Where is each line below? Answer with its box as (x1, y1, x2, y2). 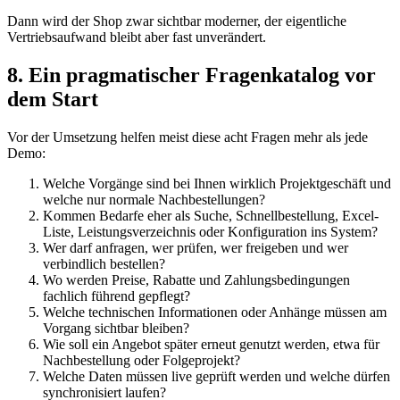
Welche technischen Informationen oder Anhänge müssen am (43, 304, 387, 321)
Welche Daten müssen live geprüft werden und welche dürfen (43, 369, 390, 385)
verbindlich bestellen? (43, 256, 165, 272)
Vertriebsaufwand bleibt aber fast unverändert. (7, 29, 266, 46)
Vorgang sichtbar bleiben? (43, 321, 189, 337)
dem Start (7, 87, 98, 112)
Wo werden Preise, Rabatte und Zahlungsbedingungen (43, 272, 350, 288)
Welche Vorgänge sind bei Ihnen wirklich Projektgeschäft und (43, 176, 391, 192)
